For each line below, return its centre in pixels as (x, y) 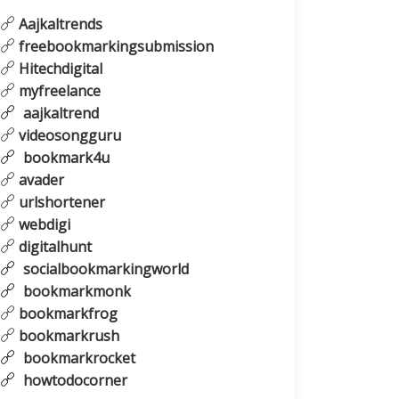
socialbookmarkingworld (104, 269)
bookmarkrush (67, 336)
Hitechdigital (59, 69)
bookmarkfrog (66, 314)
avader (40, 180)
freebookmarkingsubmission (114, 47)
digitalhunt (53, 247)
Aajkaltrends (59, 24)
